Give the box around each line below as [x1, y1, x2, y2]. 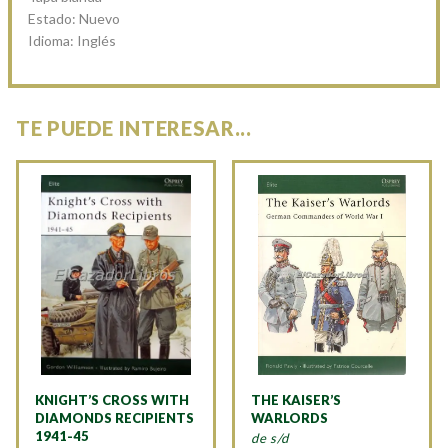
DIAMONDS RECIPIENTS [35, 409, 194, 426]
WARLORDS [251, 409, 328, 426]
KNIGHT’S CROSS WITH [35, 391, 189, 408]
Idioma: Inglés [28, 31, 116, 49]
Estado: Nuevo [28, 9, 120, 27]
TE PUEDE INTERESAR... [16, 115, 252, 140]
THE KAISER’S [251, 391, 341, 408]
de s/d [251, 429, 289, 446]
